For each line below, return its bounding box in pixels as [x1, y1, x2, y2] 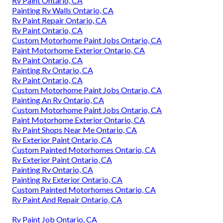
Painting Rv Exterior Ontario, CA [12, 175, 122, 185]
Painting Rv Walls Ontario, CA [12, 5, 113, 15]
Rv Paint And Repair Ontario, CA [12, 195, 122, 205]
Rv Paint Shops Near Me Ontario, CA [12, 125, 137, 135]
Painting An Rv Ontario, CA [12, 95, 104, 105]
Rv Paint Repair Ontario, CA [12, 15, 107, 25]
